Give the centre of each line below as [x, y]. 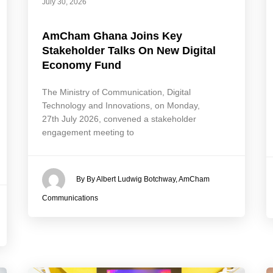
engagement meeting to [88, 132]
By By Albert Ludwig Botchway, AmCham [143, 179]
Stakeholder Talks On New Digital [129, 50]
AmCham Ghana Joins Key [112, 36]
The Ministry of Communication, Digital [116, 92]
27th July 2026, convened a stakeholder [119, 119]
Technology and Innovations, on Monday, [121, 105]
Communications [70, 198]
